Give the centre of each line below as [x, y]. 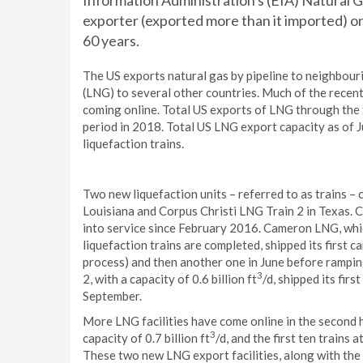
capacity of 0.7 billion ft [146, 338]
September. [112, 296]
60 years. [111, 41]
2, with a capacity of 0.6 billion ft [170, 279]
